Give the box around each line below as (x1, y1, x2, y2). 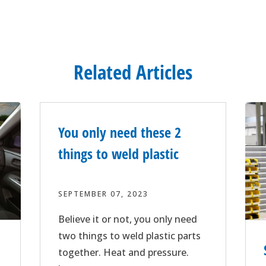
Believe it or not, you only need (58, 213, 198, 226)
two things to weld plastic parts (58, 229, 201, 243)
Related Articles (74, 59, 192, 86)
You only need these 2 (58, 122, 182, 142)
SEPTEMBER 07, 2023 (58, 189, 149, 199)
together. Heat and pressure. (58, 246, 189, 259)
